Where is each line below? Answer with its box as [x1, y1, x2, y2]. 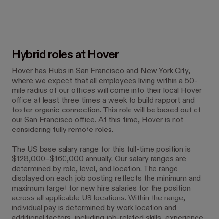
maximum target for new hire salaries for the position [12, 185, 191, 193]
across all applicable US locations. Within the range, [12, 195, 185, 202]
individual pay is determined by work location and [12, 204, 176, 212]
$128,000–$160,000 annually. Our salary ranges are [12, 155, 186, 163]
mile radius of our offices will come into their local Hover [12, 87, 202, 95]
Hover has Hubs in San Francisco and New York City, [12, 67, 190, 75]
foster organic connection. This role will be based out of [12, 107, 201, 114]
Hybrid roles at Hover [12, 49, 119, 61]
